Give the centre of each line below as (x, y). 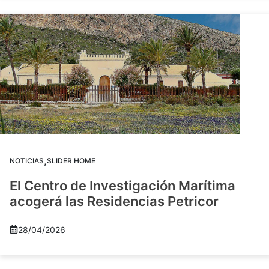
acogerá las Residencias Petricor (114, 201)
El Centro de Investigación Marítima (122, 185)
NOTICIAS (27, 160)
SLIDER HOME (71, 160)
